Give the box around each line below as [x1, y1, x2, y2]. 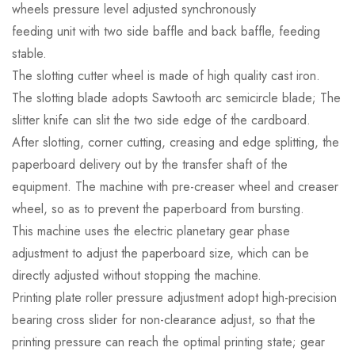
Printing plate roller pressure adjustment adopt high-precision [12, 288, 337, 307]
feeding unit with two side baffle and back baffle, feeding [12, 22, 320, 41]
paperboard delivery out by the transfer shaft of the [12, 155, 288, 174]
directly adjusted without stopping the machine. [12, 266, 261, 285]
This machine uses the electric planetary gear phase [12, 222, 290, 241]
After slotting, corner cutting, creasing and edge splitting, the [12, 133, 339, 152]
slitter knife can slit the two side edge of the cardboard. [12, 111, 311, 130]
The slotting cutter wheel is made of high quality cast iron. [12, 67, 320, 86]
